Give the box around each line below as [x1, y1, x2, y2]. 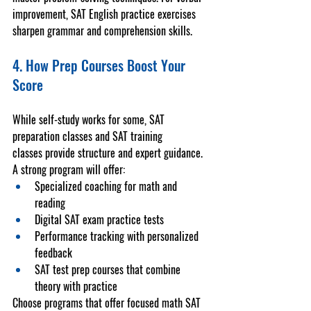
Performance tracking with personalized [35, 228, 201, 244]
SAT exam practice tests [65, 211, 164, 228]
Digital [35, 211, 65, 228]
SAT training [112, 128, 165, 144]
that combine [124, 261, 183, 278]
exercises [155, 6, 199, 22]
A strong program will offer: [12, 161, 125, 178]
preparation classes [12, 128, 92, 144]
